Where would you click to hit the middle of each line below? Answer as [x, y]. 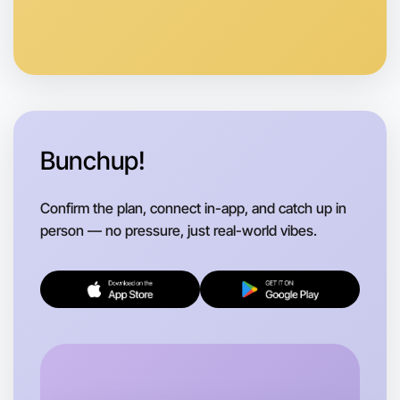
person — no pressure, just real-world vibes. [179, 230]
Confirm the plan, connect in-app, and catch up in [193, 208]
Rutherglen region [112, 29]
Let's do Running [115, 372]
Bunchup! [93, 160]
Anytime [82, 12]
